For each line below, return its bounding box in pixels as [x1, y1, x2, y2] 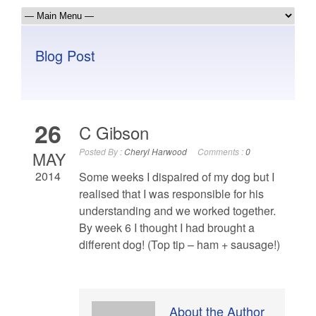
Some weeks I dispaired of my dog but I [79, 169, 274, 186]
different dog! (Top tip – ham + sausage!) [79, 236, 280, 253]
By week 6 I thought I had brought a [79, 219, 255, 236]
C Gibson [79, 120, 149, 145]
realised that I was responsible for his [79, 186, 264, 202]
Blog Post [35, 45, 95, 66]
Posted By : [79, 145, 124, 158]
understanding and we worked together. [79, 202, 276, 219]
